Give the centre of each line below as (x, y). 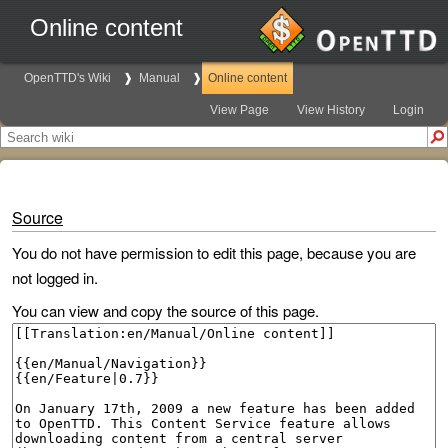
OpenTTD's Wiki (67, 78)
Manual (159, 78)
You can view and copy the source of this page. (165, 310)
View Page (239, 110)
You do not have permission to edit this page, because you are (214, 252)
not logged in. (55, 277)
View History (331, 110)
